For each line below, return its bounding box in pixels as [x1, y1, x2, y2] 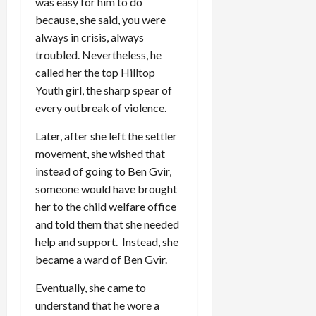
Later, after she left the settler [35, 128, 177, 142]
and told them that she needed [35, 217, 179, 231]
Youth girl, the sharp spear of [35, 83, 172, 97]
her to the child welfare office [35, 199, 176, 213]
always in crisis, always [35, 30, 144, 44]
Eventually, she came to [35, 280, 146, 294]
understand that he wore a [35, 298, 159, 312]
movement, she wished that [35, 146, 165, 160]
